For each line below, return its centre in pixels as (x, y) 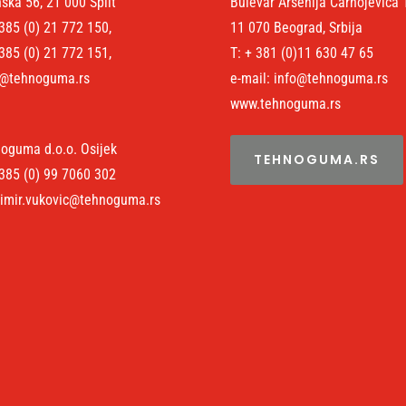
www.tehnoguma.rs (285, 104)
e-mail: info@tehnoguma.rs (309, 79)
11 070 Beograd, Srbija (296, 28)
